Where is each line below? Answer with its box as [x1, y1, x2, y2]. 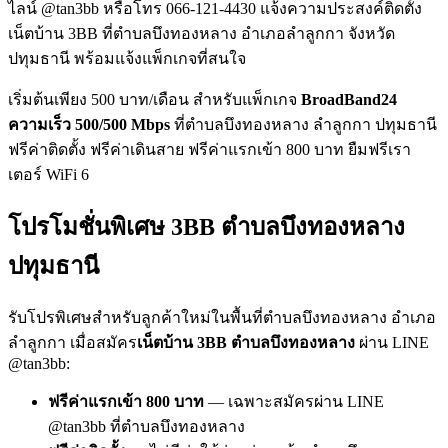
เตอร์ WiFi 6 [8, 165, 89, 183]
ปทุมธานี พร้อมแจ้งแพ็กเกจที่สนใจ [8, 49, 246, 67]
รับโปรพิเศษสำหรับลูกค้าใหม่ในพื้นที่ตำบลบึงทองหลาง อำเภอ [8, 308, 436, 326]
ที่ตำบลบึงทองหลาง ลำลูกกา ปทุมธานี [170, 115, 437, 133]
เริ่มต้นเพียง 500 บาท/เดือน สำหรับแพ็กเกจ [8, 90, 301, 108]
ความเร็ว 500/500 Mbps [8, 115, 170, 133]
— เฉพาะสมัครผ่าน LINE [204, 392, 384, 410]
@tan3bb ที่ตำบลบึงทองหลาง [48, 417, 245, 435]
